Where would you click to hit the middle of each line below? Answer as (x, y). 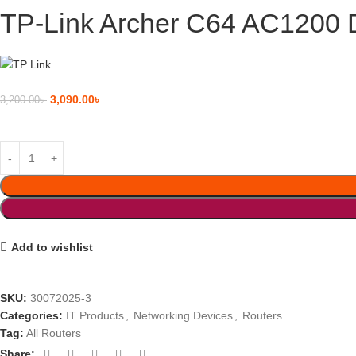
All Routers (54, 333)
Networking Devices (183, 316)
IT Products (95, 316)
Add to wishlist (52, 247)
